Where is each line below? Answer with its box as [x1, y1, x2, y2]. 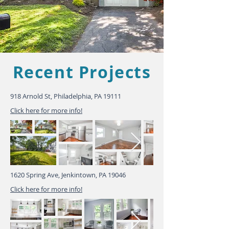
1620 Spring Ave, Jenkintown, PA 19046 [10, 170, 126, 179]
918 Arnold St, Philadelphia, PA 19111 [10, 91, 121, 101]
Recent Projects [12, 61, 151, 83]
